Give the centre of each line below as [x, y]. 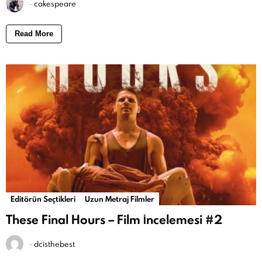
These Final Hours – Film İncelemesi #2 [114, 219]
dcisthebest [54, 244]
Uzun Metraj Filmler [120, 199]
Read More [34, 33]
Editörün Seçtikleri [43, 199]
